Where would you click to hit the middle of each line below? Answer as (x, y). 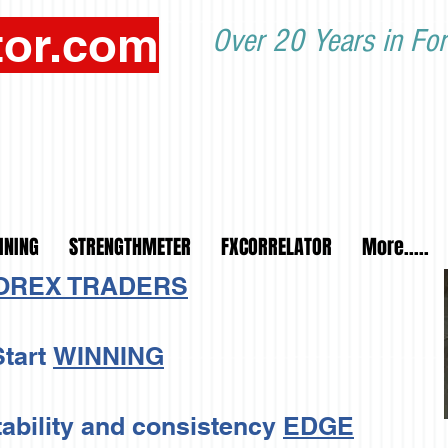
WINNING (108, 356)
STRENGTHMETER (130, 247)
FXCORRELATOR (276, 247)
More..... (395, 247)
